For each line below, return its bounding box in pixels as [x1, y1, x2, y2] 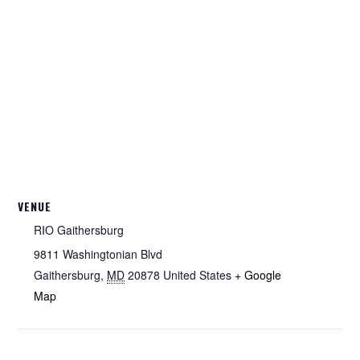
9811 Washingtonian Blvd [34, 246, 163, 262]
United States [163, 267, 232, 283]
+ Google [235, 267, 282, 283]
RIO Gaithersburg [34, 222, 125, 238]
